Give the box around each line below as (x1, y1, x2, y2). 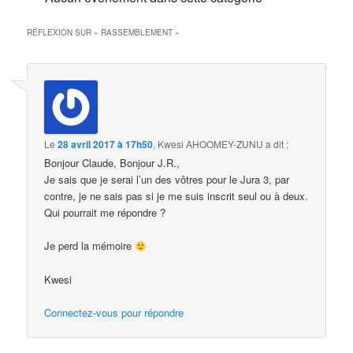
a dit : (266, 137, 289, 151)
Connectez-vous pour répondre (44, 304, 184, 320)
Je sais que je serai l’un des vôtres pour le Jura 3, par (44, 172, 290, 188)
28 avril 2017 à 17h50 (58, 137, 154, 152)
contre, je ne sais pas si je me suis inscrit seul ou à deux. (44, 188, 309, 204)
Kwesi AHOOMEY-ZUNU (158, 137, 264, 151)
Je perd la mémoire (44, 238, 136, 254)
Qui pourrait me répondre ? (44, 205, 166, 221)
